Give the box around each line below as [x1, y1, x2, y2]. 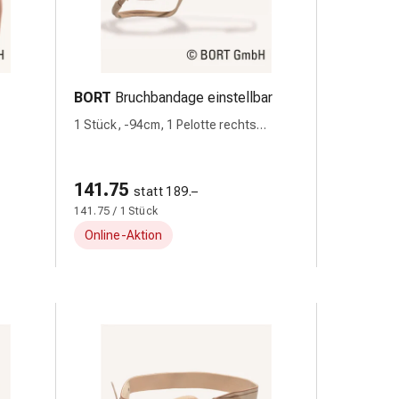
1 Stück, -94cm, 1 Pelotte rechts [74, 118, 256, 132]
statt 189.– [134, 184, 199, 199]
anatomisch [74, 136, 141, 151]
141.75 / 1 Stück [74, 205, 159, 217]
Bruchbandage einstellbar [115, 89, 273, 106]
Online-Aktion [85, 228, 162, 242]
